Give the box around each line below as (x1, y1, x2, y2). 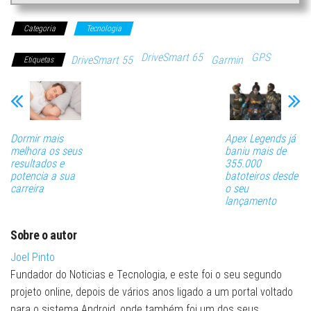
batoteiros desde (224, 169, 298, 183)
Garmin (211, 53, 243, 67)
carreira (10, 181, 44, 195)
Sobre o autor (10, 227, 77, 242)
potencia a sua (10, 169, 75, 183)
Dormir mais (10, 131, 63, 145)
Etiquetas (24, 55, 53, 65)
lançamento (224, 194, 276, 208)
